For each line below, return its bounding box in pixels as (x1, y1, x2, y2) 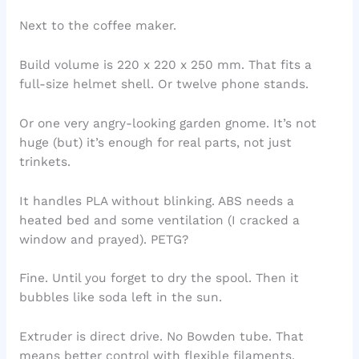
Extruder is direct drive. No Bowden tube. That (18, 329, 304, 345)
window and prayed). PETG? (18, 232, 188, 247)
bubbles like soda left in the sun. (18, 290, 222, 305)
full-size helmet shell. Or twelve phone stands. (18, 77, 309, 92)
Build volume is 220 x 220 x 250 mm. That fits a (18, 58, 312, 73)
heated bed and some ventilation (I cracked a (18, 212, 300, 228)
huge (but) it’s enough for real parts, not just (18, 135, 292, 150)
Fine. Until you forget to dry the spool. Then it (18, 271, 299, 286)
